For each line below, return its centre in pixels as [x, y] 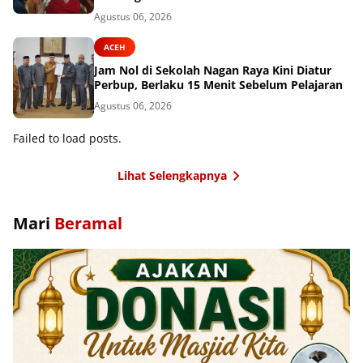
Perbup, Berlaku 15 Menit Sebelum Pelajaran [218, 85]
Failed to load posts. [67, 138]
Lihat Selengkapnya [172, 176]
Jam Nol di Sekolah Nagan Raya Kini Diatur [213, 70]
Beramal [88, 223]
